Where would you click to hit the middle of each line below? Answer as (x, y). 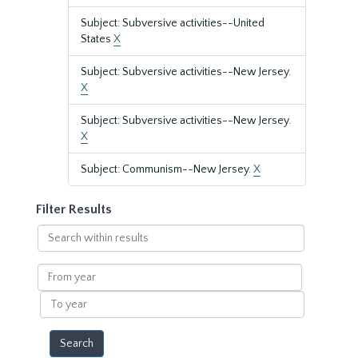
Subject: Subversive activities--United (173, 23)
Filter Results (74, 209)
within (53, 248)
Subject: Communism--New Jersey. (167, 169)
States (97, 39)
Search (54, 232)
